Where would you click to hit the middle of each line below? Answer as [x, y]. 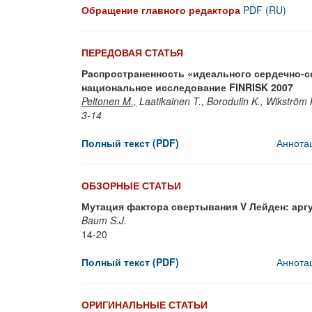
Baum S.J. [106, 220]
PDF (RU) [263, 10]
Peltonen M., [109, 101]
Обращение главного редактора [161, 10]
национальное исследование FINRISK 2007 [187, 87]
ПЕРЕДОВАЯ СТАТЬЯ [132, 52]
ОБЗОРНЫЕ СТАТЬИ [131, 185]
